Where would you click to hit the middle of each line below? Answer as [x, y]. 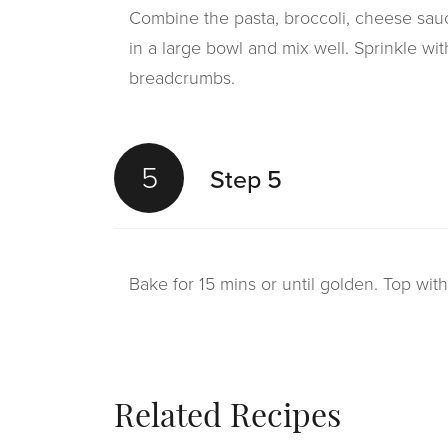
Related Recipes [227, 419]
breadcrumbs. [182, 78]
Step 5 [246, 179]
